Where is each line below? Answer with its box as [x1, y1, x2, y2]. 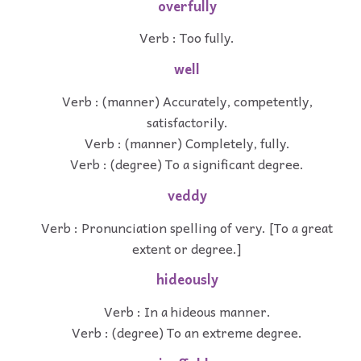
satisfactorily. [146, 111, 228, 132]
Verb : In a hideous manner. [103, 301, 271, 322]
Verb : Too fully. [139, 27, 234, 48]
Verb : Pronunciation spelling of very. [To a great [41, 216, 333, 238]
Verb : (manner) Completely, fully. [84, 132, 290, 153]
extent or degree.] [132, 237, 242, 259]
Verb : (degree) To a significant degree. [70, 153, 304, 174]
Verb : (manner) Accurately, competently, [61, 90, 313, 111]
